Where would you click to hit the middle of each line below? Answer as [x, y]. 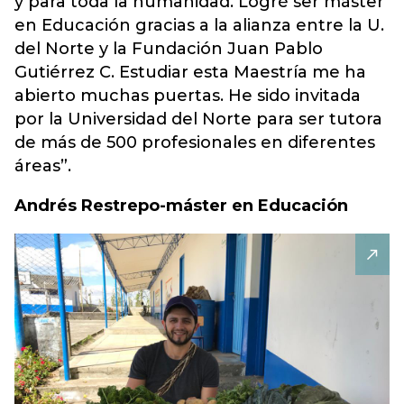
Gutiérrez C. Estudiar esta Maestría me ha [190, 72]
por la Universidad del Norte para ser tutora [198, 119]
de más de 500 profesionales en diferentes [195, 142]
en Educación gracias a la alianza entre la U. [199, 25]
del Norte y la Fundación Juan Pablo [169, 49]
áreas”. [43, 166]
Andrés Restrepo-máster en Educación [181, 206]
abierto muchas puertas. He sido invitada [188, 96]
